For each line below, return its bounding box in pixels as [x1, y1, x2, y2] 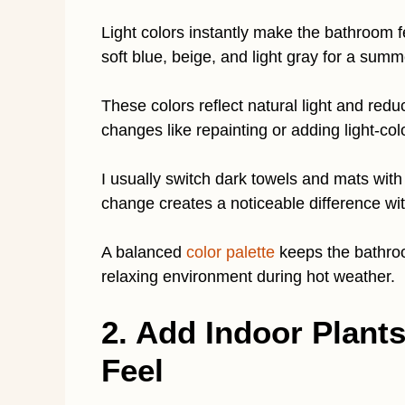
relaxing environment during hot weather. [101, 268, 395, 287]
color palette [186, 243, 275, 262]
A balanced [101, 243, 186, 262]
